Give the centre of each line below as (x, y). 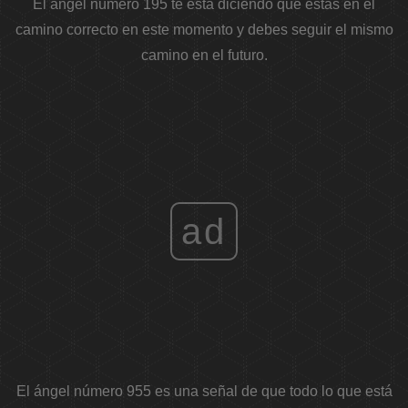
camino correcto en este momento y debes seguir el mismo (204, 30)
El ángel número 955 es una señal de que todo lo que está (204, 392)
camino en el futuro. (204, 56)
